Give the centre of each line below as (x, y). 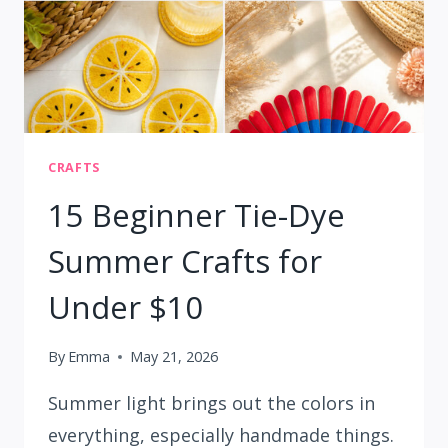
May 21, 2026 (174, 357)
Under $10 (125, 306)
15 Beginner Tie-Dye (196, 214)
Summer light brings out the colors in (211, 403)
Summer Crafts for (185, 260)
